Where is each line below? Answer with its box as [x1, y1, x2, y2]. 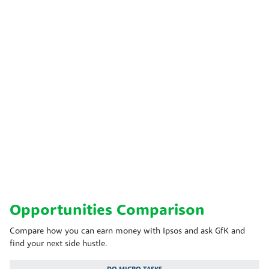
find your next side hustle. [10, 239, 107, 249]
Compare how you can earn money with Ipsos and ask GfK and [10, 226, 245, 236]
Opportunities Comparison [10, 203, 205, 219]
